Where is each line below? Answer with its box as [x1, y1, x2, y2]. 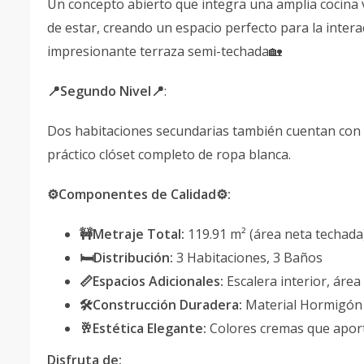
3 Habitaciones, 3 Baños [173, 249, 323, 266]
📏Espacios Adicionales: [80, 272, 223, 290]
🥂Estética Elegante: [80, 319, 206, 337]
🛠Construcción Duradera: [80, 296, 242, 314]
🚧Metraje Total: [80, 225, 184, 243]
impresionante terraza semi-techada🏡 [47, 42, 282, 60]
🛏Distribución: [80, 249, 173, 266]
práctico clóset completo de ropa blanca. [47, 145, 291, 163]
